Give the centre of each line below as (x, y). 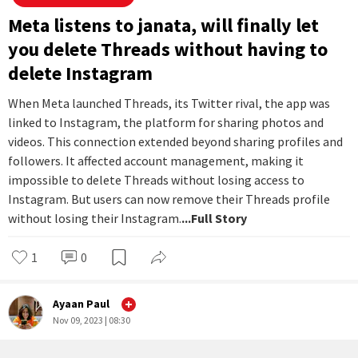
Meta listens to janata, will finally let (163, 261)
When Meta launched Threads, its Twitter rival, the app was (169, 338)
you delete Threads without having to (168, 284)
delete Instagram (80, 308)
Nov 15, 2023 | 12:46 (91, 10)
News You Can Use (77, 230)
